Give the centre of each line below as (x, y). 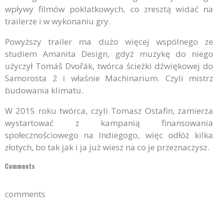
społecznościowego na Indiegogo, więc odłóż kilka (109, 135)
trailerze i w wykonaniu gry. (58, 21)
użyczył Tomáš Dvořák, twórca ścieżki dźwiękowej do (109, 66)
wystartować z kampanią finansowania (109, 123)
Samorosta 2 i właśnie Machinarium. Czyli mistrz (109, 78)
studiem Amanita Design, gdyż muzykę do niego (109, 54)
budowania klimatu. (44, 90)
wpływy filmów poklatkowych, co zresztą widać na (109, 9)
